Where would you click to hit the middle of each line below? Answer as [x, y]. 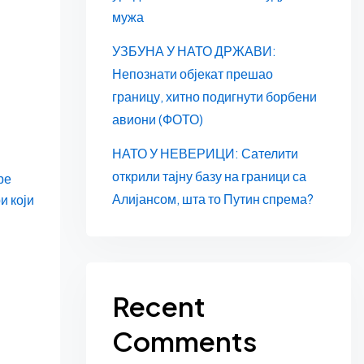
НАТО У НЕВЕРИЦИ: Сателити [205, 153]
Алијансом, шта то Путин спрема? [212, 198]
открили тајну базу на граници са [209, 175]
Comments [184, 340]
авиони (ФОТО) [157, 119]
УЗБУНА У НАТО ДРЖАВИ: [194, 50]
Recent [158, 305]
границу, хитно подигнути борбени [214, 96]
